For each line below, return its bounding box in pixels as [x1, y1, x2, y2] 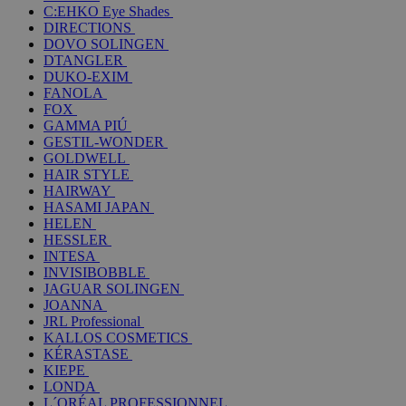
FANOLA [43, 84, 103, 101]
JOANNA [43, 296, 103, 313]
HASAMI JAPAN [43, 198, 150, 215]
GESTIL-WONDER [43, 133, 164, 150]
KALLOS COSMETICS [43, 329, 188, 345]
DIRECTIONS [43, 19, 131, 35]
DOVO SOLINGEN [43, 35, 165, 52]
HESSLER [43, 231, 108, 247]
